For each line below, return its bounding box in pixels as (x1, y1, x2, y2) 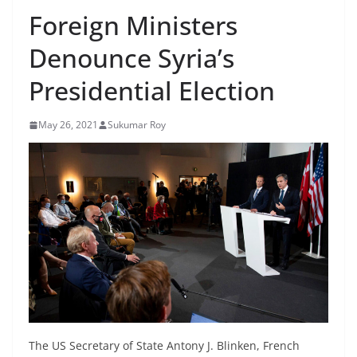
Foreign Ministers (29, 8, 237, 42)
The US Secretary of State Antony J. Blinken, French (29, 337, 300, 353)
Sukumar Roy (108, 118, 166, 131)
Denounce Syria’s (29, 41, 234, 75)
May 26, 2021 (38, 118, 98, 131)
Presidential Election (29, 73, 275, 108)
